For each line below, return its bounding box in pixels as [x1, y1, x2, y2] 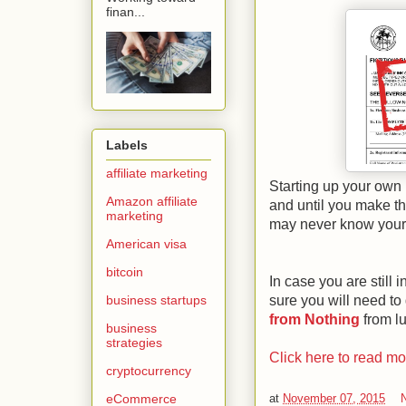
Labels [106, 137, 148, 152]
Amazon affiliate [106, 193, 198, 208]
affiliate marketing [106, 165, 208, 180]
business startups [106, 292, 207, 307]
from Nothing [269, 311, 360, 327]
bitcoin [106, 264, 143, 279]
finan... [106, 5, 145, 20]
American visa [106, 236, 187, 251]
